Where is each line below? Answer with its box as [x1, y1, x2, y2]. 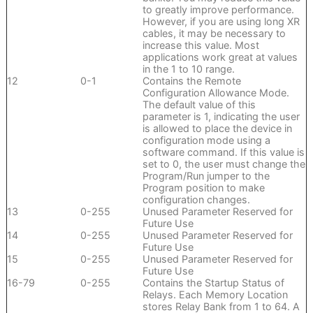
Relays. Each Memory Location [142, 289, 288, 301]
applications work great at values [142, 51, 298, 64]
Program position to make [142, 182, 265, 194]
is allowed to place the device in [142, 122, 292, 135]
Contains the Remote [142, 75, 241, 87]
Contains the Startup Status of [142, 277, 284, 289]
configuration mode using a [142, 134, 270, 147]
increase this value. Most [142, 39, 259, 52]
